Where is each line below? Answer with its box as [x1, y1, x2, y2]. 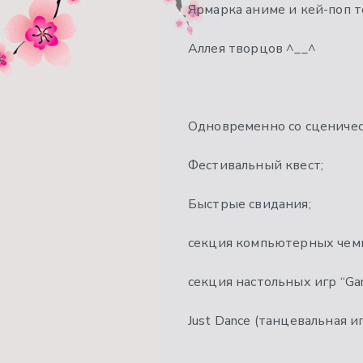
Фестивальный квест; [188, 156, 324, 175]
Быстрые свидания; [188, 195, 311, 214]
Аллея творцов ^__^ [188, 40, 316, 58]
